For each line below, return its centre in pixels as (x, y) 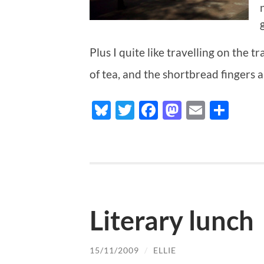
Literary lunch (172, 220)
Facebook (198, 110)
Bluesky (143, 110)
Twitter (165, 110)
